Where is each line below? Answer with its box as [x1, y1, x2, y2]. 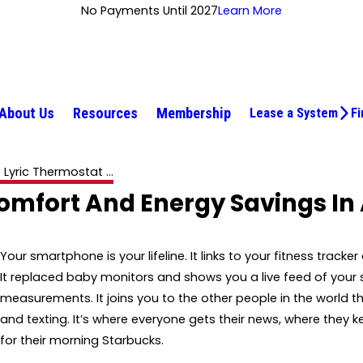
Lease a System [250, 105, 338, 121]
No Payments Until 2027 [81, 2, 218, 19]
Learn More [218, 2, 282, 19]
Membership [156, 105, 231, 122]
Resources [73, 105, 138, 122]
